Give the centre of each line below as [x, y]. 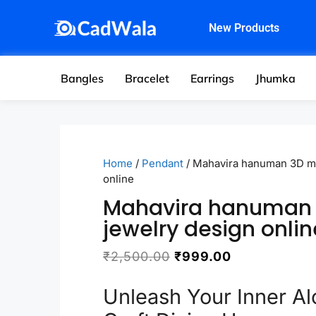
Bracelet [147, 78]
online [119, 179]
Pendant [163, 163]
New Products [244, 28]
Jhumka [276, 78]
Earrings [213, 78]
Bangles [83, 78]
